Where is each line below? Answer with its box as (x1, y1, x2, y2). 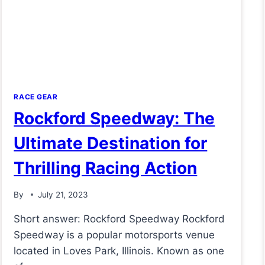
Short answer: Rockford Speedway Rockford (14, 212, 225, 225)
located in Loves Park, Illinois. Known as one (14, 244, 225, 257)
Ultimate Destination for (14, 133, 208, 154)
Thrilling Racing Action (14, 158, 198, 179)
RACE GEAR (14, 92, 58, 102)
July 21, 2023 (37, 189, 88, 199)
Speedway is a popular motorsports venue (14, 228, 215, 241)
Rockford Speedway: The (14, 108, 215, 129)
